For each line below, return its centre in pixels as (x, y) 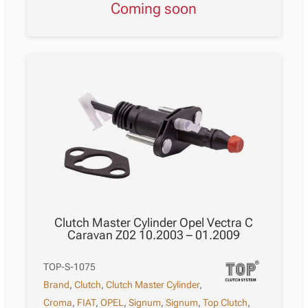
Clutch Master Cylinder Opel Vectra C (154, 223)
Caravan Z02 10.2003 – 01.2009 (154, 235)
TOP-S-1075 (70, 267)
